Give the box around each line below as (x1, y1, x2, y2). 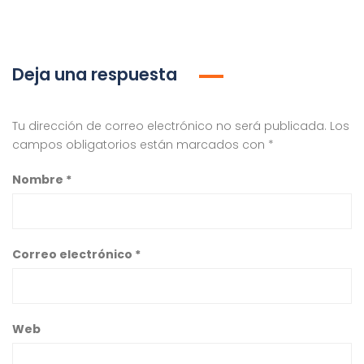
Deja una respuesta (12, 63, 181, 86)
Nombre (12, 171, 66, 188)
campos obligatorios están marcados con (12, 136, 268, 153)
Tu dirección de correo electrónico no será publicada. (12, 118, 327, 134)
